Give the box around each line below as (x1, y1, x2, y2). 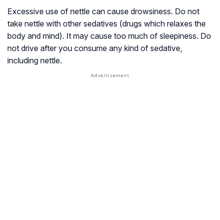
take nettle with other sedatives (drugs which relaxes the (7, 19, 206, 29)
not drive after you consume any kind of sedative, (7, 43, 182, 54)
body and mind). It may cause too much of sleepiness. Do (7, 31, 211, 41)
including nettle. (7, 55, 62, 66)
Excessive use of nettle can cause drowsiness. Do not (7, 6, 199, 17)
